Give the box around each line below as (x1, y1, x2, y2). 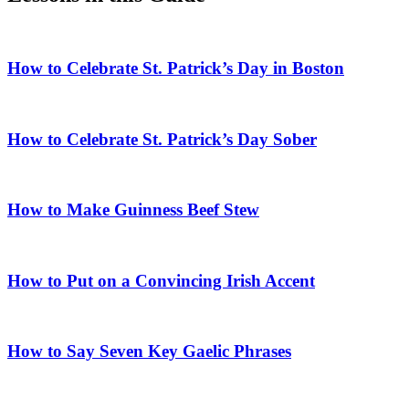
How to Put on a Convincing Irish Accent (7, 270, 315, 290)
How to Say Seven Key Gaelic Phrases (7, 341, 291, 361)
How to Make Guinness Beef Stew (7, 200, 259, 220)
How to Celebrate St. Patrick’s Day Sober (7, 129, 317, 149)
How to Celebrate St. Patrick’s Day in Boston (7, 58, 344, 79)
